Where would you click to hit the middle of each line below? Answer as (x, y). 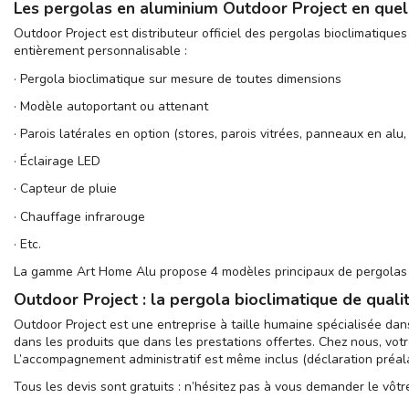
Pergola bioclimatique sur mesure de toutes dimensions (181, 79)
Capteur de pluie (68, 189)
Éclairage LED (60, 162)
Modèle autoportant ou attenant (114, 106)
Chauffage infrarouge (83, 216)
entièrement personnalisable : (100, 51)
